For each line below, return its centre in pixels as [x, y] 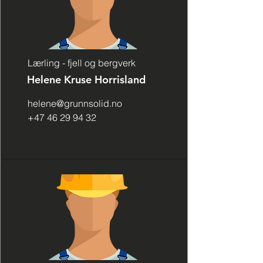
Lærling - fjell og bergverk [82, 63]
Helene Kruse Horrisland [86, 80]
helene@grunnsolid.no [75, 103]
